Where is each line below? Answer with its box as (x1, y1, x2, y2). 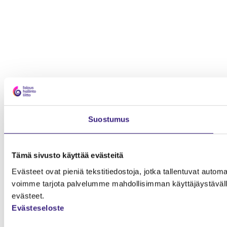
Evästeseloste (12, 203, 64, 212)
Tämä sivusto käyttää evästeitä (12, 150, 124, 160)
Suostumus (88, 115, 130, 124)
